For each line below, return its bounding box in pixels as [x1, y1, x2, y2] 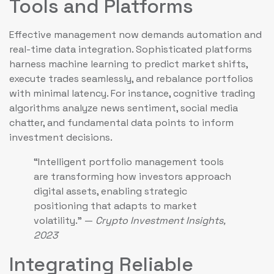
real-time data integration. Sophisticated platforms [9, 42, 252, 56]
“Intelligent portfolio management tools [34, 155, 224, 168]
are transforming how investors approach [34, 169, 231, 183]
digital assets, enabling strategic [34, 184, 187, 198]
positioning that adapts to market [34, 199, 197, 212]
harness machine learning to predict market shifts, [9, 57, 248, 70]
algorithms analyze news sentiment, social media [9, 101, 238, 114]
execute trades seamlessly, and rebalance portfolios [9, 72, 253, 85]
